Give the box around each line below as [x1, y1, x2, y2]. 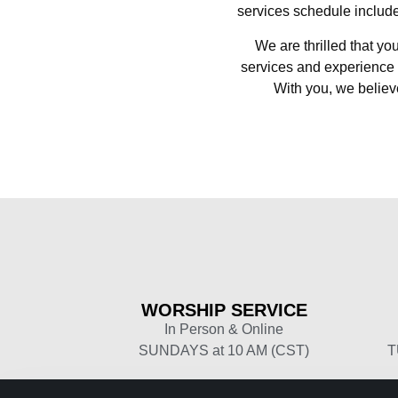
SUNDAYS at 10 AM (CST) [139, 342, 309, 358]
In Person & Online [164, 321, 283, 337]
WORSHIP [140, 299, 226, 320]
